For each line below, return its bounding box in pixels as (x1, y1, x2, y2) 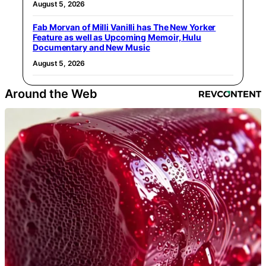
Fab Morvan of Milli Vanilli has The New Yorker (33, 21, 216, 32)
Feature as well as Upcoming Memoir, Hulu (33, 31, 201, 42)
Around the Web (5, 86, 97, 101)
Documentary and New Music (33, 42, 150, 52)
